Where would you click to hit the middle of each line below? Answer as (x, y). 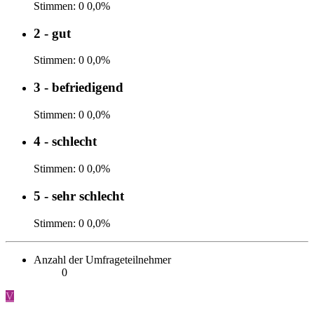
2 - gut (52, 33)
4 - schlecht (65, 142)
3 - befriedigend (78, 87)
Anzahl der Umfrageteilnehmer (102, 259)
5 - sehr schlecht (79, 196)
